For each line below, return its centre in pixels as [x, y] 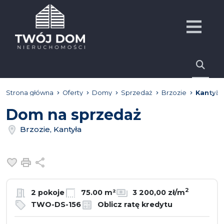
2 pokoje [47, 192]
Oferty [73, 93]
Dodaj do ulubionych [64, 161]
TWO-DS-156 [55, 204]
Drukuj [48, 161]
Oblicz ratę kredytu [134, 204]
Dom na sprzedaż [73, 115]
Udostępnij [69, 161]
